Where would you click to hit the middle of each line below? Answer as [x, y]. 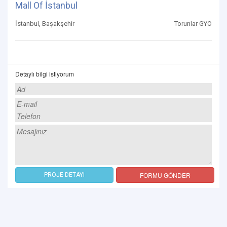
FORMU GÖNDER [165, 175]
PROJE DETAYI [64, 175]
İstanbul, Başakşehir [45, 23]
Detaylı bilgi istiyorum [45, 73]
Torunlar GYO [193, 23]
